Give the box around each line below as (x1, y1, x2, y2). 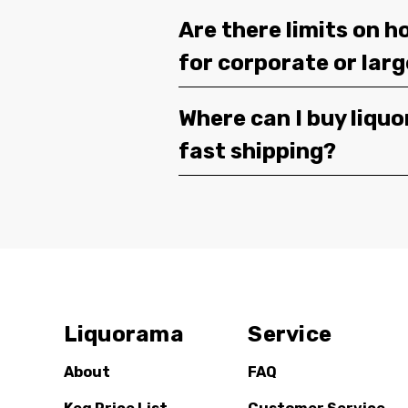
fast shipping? (178, 138, 336, 164)
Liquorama (63, 321, 184, 347)
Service (248, 321, 331, 347)
